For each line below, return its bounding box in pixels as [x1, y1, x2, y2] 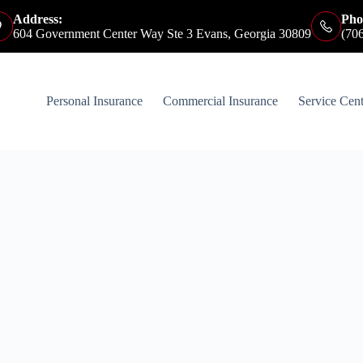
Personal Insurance [46, 94, 143, 108]
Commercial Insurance [163, 94, 279, 108]
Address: [12, 11, 62, 26]
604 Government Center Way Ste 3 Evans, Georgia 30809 [12, 26, 311, 41]
